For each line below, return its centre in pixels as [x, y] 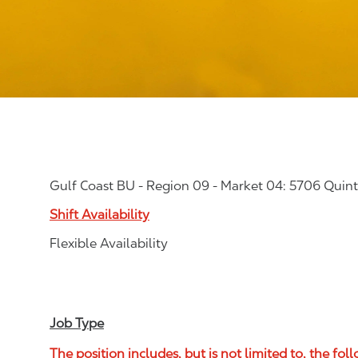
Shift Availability [99, 215]
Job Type [77, 323]
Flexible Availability [109, 243]
